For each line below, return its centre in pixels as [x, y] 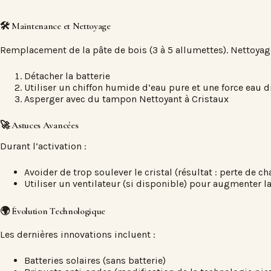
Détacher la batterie [67, 76]
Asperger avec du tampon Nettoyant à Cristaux [126, 99]
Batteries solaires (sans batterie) [95, 261]
